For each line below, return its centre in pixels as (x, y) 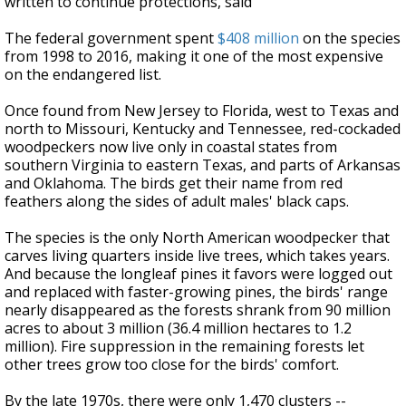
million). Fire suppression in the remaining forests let (184, 346)
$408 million (258, 38)
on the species (350, 38)
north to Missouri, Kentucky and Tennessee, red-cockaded (203, 129)
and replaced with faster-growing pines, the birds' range (196, 292)
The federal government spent (111, 38)
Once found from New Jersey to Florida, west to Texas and (202, 111)
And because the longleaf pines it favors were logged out (198, 274)
